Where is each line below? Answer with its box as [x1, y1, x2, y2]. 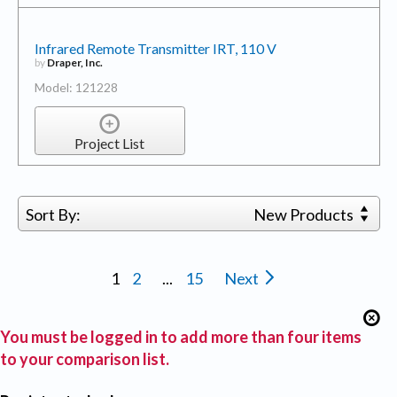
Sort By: [25, 205, 81, 225]
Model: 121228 [34, 80, 118, 96]
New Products [253, 205, 357, 225]
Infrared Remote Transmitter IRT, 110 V [34, 40, 276, 58]
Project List [74, 134, 145, 152]
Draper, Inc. [46, 56, 103, 70]
